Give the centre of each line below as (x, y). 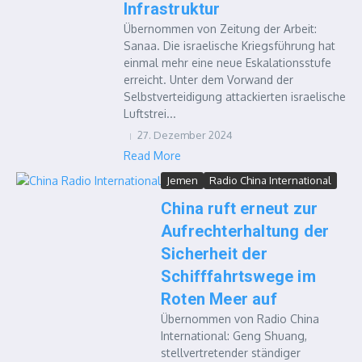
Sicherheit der (214, 254)
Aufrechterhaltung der (245, 231)
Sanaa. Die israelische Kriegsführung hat (229, 46)
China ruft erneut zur (240, 208)
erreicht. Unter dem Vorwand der (208, 80)
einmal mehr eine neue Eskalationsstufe (227, 63)
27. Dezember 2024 (185, 135)
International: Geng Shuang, (234, 336)
